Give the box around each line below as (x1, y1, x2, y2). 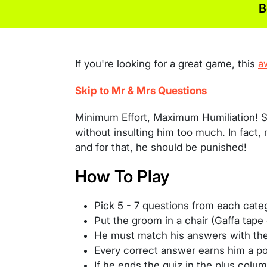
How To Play (75, 166, 169, 187)
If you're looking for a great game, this (75, 58, 258, 70)
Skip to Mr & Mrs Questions (75, 85, 207, 97)
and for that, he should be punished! (75, 141, 247, 153)
